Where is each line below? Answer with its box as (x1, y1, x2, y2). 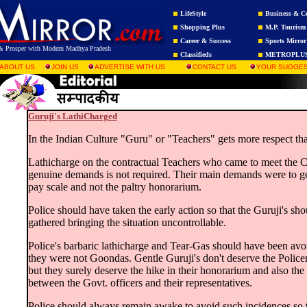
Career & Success (180, 37, 231, 45)
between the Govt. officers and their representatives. (27, 277, 252, 288)
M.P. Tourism (265, 23, 306, 31)
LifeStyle (180, 10, 206, 17)
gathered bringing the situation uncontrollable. (27, 217, 226, 228)
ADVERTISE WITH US (94, 63, 165, 71)
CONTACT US (192, 63, 236, 71)
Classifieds (180, 51, 212, 58)
